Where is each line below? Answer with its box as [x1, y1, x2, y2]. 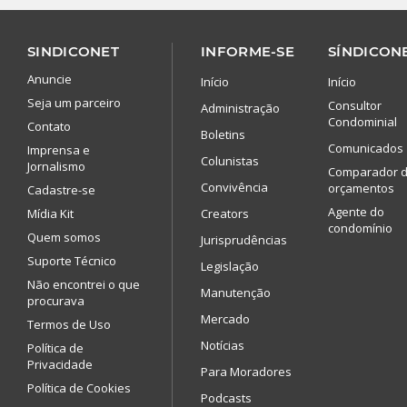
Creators [201, 204, 249, 222]
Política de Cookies [27, 379, 131, 396]
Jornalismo [27, 157, 85, 174]
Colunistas [201, 152, 259, 169]
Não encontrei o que [27, 275, 140, 293]
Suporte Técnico [27, 252, 116, 269]
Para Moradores [201, 362, 292, 380]
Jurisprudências [201, 231, 287, 248]
